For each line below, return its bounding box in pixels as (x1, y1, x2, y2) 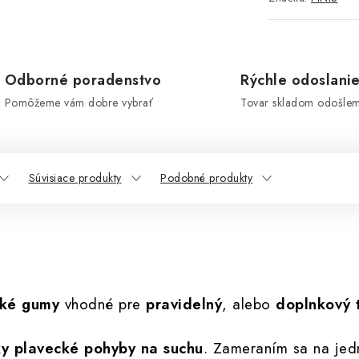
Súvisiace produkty (28, 170, 122, 186)
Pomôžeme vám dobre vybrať (4, 95, 153, 111)
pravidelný (146, 293, 222, 315)
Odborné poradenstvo (4, 70, 161, 91)
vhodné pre (59, 293, 146, 315)
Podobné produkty (160, 170, 252, 186)
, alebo (222, 293, 276, 315)
